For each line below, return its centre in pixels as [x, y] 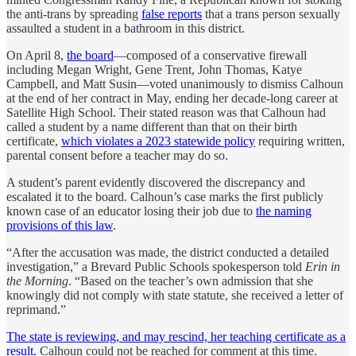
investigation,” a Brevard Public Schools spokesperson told [156, 266]
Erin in [323, 266]
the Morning [37, 281]
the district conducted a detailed [250, 252]
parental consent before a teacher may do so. [117, 155]
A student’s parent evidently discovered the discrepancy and [156, 182]
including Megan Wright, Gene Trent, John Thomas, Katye [154, 69]
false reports [172, 14]
